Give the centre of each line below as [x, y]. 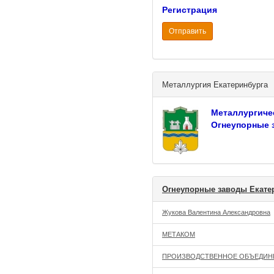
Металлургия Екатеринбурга [215, 85]
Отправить [187, 31]
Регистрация [190, 10]
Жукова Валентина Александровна [216, 212]
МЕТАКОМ [179, 234]
